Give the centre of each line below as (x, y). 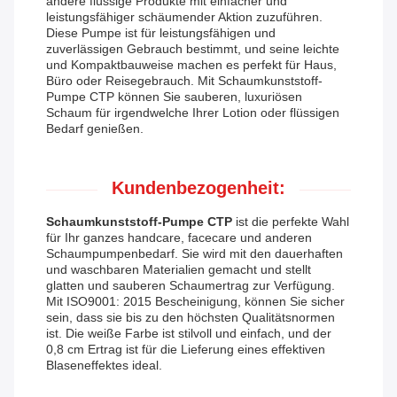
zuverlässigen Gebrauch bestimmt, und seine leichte (193, 49)
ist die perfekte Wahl (291, 222)
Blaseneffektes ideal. (104, 366)
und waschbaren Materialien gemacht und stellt (179, 270)
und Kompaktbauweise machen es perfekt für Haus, (191, 65)
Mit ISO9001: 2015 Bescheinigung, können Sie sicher (195, 302)
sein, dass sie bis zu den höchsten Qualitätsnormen (191, 318)
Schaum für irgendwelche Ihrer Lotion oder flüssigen (193, 113)
